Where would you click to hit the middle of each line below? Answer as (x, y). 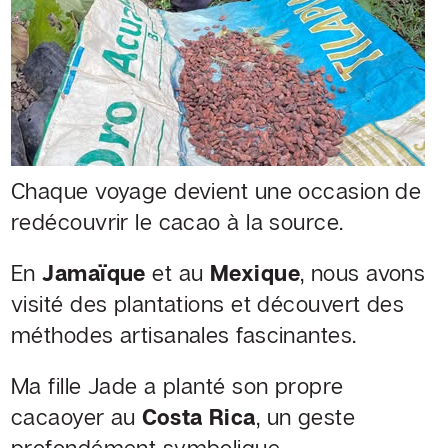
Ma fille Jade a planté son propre (177, 386)
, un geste (305, 417)
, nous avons (363, 273)
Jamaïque (94, 273)
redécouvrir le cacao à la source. (177, 222)
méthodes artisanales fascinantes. (184, 335)
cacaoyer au (77, 417)
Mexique (255, 273)
